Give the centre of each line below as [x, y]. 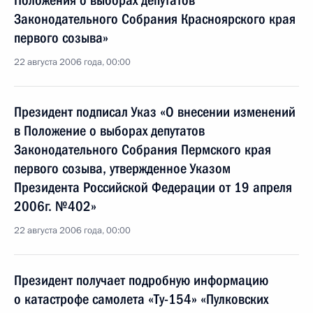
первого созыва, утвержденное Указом [122, 168]
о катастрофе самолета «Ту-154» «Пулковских [141, 299]
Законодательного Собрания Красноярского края [155, 19]
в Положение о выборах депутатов [109, 131]
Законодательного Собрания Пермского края [143, 150]
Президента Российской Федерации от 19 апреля [153, 187]
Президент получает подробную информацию [141, 280]
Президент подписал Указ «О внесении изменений [155, 112]
